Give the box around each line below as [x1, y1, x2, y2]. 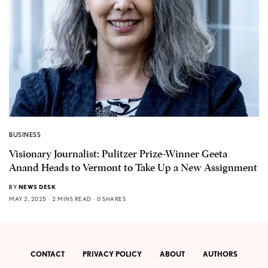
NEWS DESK [18, 182, 56, 190]
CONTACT [31, 249, 65, 259]
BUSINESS [9, 130, 41, 139]
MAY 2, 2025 [9, 194, 47, 202]
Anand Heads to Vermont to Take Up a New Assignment [9, 161, 257, 174]
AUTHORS [203, 249, 237, 259]
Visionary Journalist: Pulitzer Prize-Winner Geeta [9, 147, 227, 160]
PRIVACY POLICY [83, 249, 142, 259]
